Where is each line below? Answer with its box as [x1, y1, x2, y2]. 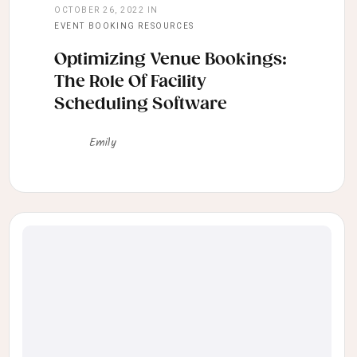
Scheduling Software [54, 95, 227, 115]
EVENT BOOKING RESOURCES [54, 22, 194, 31]
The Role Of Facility [54, 73, 206, 92]
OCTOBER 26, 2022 [54, 6, 144, 15]
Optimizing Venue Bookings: [54, 50, 287, 70]
